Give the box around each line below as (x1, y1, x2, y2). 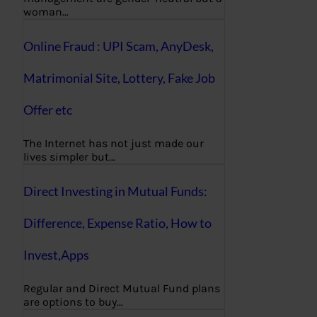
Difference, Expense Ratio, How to (23, 214, 212, 231)
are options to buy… (23, 294, 123, 309)
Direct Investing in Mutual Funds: (23, 183, 207, 199)
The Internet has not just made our (23, 136, 204, 150)
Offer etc (23, 101, 72, 117)
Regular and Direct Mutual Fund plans (23, 281, 220, 295)
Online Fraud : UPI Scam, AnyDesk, (23, 38, 214, 54)
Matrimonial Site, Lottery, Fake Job (23, 69, 215, 86)
